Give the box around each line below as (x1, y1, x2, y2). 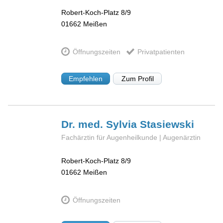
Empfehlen (69, 75, 103, 83)
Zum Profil (121, 75, 154, 83)
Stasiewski (140, 118, 195, 130)
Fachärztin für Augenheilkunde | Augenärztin (61, 133, 201, 142)
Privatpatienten (137, 47, 185, 56)
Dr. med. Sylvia (61, 118, 140, 130)
